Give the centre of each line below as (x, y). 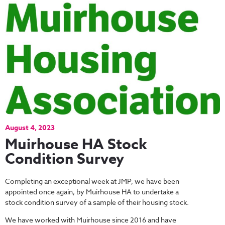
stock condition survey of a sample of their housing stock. (97, 202)
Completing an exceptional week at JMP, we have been (92, 181)
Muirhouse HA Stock (76, 144)
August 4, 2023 (30, 128)
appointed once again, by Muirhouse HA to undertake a (92, 192)
